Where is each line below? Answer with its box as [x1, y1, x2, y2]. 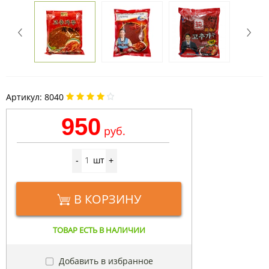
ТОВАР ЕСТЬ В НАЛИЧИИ [53, 225, 145, 236]
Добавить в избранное [56, 255, 153, 267]
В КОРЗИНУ [73, 191, 141, 208]
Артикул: [6, 91, 44, 103]
